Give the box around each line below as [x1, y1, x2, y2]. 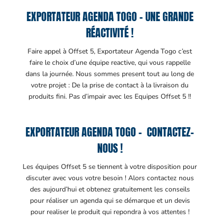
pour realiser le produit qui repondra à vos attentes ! [30, 207, 190, 217]
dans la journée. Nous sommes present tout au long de [26, 69, 194, 79]
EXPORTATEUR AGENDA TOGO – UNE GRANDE [26, 8, 193, 25]
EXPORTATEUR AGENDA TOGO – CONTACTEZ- [26, 123, 194, 140]
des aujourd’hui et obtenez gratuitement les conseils [29, 184, 190, 194]
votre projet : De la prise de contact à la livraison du [31, 80, 189, 90]
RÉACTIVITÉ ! [86, 24, 134, 41]
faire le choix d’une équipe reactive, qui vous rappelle [29, 57, 191, 67]
